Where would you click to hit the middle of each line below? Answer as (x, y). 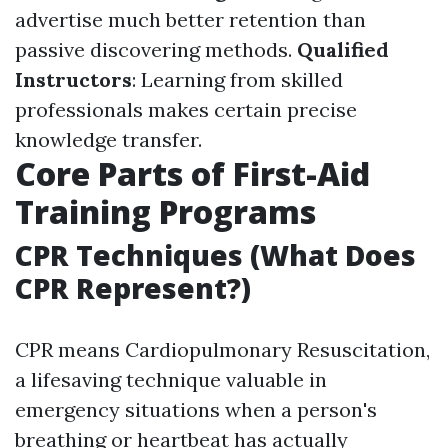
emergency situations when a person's (196, 410)
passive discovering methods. (156, 50)
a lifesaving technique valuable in (171, 380)
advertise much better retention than (190, 20)
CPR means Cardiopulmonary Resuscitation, (222, 350)
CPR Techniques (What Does (215, 255)
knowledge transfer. (108, 140)
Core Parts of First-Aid (192, 174)
